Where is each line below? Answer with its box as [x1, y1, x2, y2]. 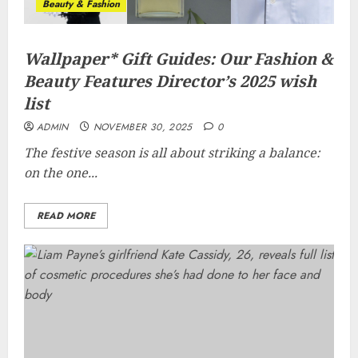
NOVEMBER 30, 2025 [93, 120, 193, 134]
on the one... [24, 164, 97, 181]
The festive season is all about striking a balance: [24, 144, 320, 161]
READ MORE [37, 209, 95, 223]
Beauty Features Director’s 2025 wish [24, 70, 316, 92]
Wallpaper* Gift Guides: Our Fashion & [24, 48, 333, 70]
